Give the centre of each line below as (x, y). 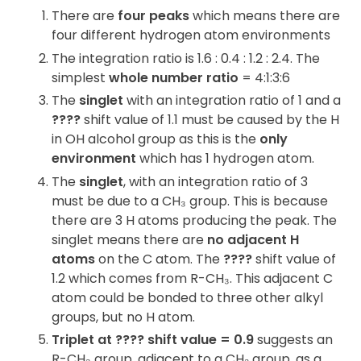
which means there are (265, 16)
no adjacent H (253, 239)
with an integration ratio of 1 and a (232, 101)
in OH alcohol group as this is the (156, 139)
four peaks (154, 16)
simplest (80, 77)
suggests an (293, 340)
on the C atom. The (159, 259)
